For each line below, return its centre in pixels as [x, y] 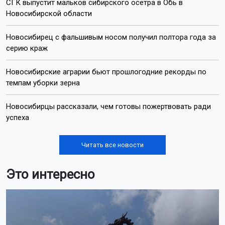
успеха [18, 118]
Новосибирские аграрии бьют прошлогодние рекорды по [106, 72]
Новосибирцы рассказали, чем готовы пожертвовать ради [108, 107]
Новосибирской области [49, 14]
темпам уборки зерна [43, 83]
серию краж [27, 48]
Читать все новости [113, 145]
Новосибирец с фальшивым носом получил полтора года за [111, 37]
